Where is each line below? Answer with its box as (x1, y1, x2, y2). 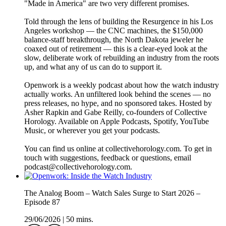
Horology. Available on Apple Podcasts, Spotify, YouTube (24, 117, 209, 126)
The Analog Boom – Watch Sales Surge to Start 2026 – (24, 189, 200, 198)
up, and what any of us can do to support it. (24, 63, 162, 72)
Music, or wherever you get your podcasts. (24, 126, 160, 135)
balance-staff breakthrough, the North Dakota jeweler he (24, 35, 203, 44)
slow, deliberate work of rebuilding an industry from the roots (24, 53, 219, 63)
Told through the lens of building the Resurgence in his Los (24, 17, 213, 26)
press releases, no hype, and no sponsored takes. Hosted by (24, 99, 212, 108)
